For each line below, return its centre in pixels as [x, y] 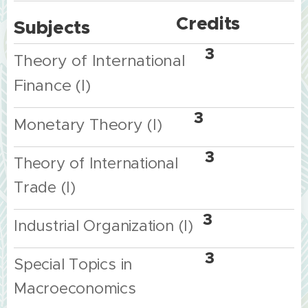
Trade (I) [47, 187]
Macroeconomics [77, 288]
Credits [208, 23]
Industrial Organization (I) [106, 225]
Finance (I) [52, 85]
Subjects [52, 27]
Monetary [50, 124]
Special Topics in [73, 264]
